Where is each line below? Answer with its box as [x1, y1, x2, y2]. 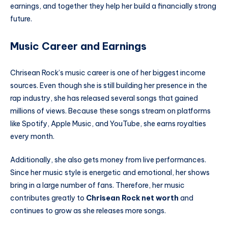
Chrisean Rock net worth [86, 193, 179, 203]
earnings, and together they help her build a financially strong [10, 2, 216, 11]
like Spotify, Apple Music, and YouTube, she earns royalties [10, 119, 206, 128]
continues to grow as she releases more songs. [10, 206, 166, 215]
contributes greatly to [10, 193, 86, 203]
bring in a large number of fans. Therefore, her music [10, 180, 185, 190]
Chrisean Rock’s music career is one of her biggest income [10, 68, 206, 77]
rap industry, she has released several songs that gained [10, 93, 198, 103]
